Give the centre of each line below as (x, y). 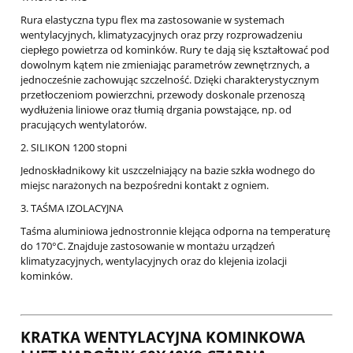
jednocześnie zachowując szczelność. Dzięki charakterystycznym (170, 80)
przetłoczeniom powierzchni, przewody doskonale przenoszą (163, 95)
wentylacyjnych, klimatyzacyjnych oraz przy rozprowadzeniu (162, 35)
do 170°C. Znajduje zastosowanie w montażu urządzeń (148, 246)
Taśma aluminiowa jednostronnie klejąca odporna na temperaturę (175, 231)
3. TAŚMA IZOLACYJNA (72, 208)
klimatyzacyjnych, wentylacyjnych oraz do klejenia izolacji (154, 261)
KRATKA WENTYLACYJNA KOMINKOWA (163, 337)
